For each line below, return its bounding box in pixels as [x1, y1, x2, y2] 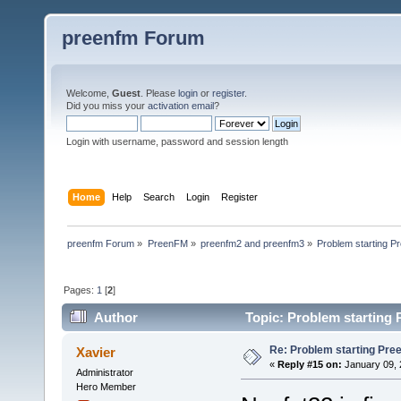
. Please [141, 88, 178, 98]
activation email [148, 100, 214, 111]
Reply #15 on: [277, 359, 342, 371]
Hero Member [75, 381, 136, 393]
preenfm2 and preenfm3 [200, 237, 304, 249]
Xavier [76, 345, 116, 361]
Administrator [75, 367, 133, 379]
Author [94, 310, 139, 326]
